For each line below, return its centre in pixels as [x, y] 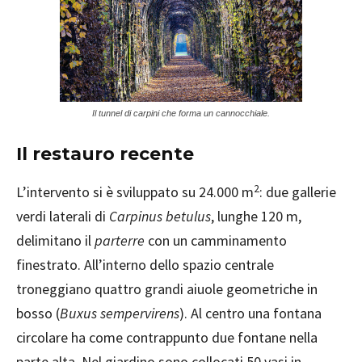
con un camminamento [216, 241]
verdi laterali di [63, 217]
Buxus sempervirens [120, 314]
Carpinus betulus [160, 217]
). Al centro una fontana [250, 314]
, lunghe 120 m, [256, 217]
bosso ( [38, 314]
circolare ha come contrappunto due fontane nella [167, 338]
